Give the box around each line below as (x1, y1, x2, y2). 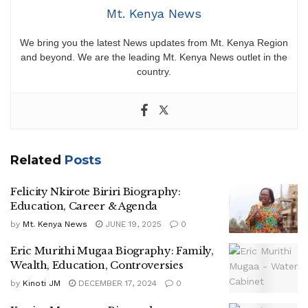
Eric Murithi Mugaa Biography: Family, (10, 244, 214, 258)
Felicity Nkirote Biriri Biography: (10, 184, 181, 198)
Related (10, 152, 61, 168)
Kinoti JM (23, 278, 60, 289)
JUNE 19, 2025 (102, 219, 162, 229)
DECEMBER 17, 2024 (76, 278, 157, 289)
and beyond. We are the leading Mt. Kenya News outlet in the (21, 51, 287, 63)
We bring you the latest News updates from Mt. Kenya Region (20, 36, 288, 48)
